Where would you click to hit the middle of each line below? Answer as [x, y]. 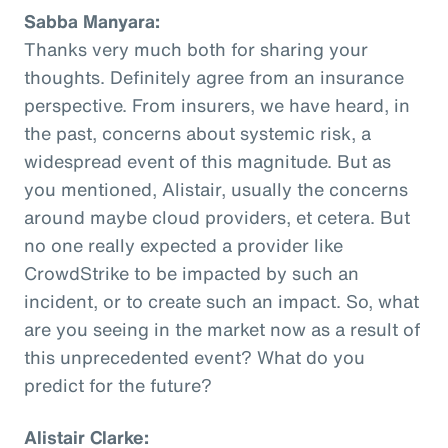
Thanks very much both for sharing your [196, 48]
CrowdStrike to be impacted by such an [191, 272]
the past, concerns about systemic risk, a [197, 132]
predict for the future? [118, 384]
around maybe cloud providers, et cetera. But [217, 216]
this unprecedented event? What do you [194, 356]
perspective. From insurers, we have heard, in [217, 104]
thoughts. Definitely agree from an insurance [214, 76]
